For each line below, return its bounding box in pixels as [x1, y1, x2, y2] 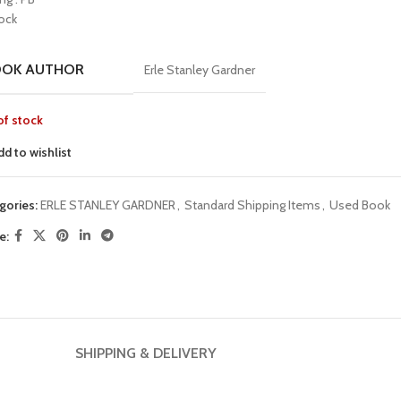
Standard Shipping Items [184, 197, 321, 213]
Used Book [329, 197, 391, 213]
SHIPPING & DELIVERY [75, 345, 217, 363]
